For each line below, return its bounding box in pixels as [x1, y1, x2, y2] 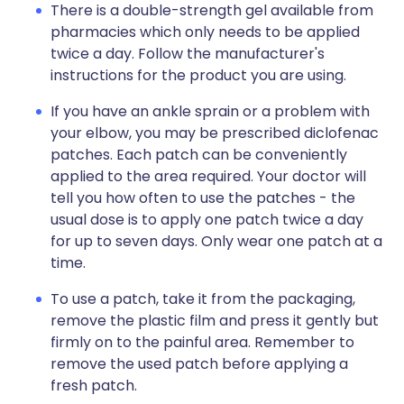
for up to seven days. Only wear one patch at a [50, 231, 382, 252]
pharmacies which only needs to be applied [50, 22, 360, 42]
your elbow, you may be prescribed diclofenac [50, 123, 379, 143]
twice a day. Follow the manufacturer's [50, 43, 325, 64]
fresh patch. [50, 375, 137, 396]
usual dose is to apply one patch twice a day [50, 209, 363, 230]
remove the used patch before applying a [50, 353, 348, 374]
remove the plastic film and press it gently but [50, 310, 379, 331]
